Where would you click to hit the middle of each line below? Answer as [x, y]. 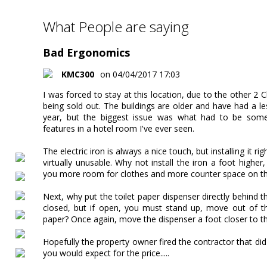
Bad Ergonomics [86, 52]
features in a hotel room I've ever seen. [119, 128]
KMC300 [78, 74]
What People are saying [116, 26]
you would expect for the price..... [106, 253]
